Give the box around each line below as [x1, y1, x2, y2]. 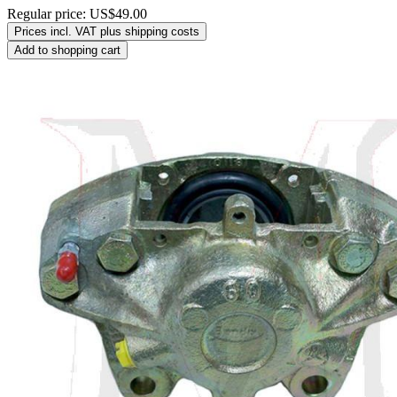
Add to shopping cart [14, 43, 121, 58]
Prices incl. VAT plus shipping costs [14, 25, 199, 39]
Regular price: [7, 6, 90, 22]
